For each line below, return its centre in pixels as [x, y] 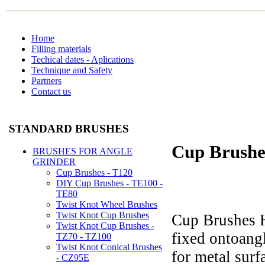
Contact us [51, 91]
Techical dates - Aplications [83, 59]
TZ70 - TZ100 [84, 237]
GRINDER [54, 162]
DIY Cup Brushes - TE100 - [109, 183]
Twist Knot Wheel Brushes [107, 205]
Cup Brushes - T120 [94, 173]
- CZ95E [73, 258]
